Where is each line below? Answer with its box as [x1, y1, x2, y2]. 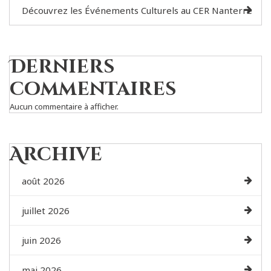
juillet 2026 [22, 204, 70, 217]
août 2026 [22, 175, 65, 188]
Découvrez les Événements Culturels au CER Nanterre [22, 4, 252, 17]
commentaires [10, 77, 176, 103]
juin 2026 [22, 234, 61, 247]
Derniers [10, 54, 114, 80]
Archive [10, 142, 102, 168]
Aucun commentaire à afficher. [10, 101, 119, 113]
